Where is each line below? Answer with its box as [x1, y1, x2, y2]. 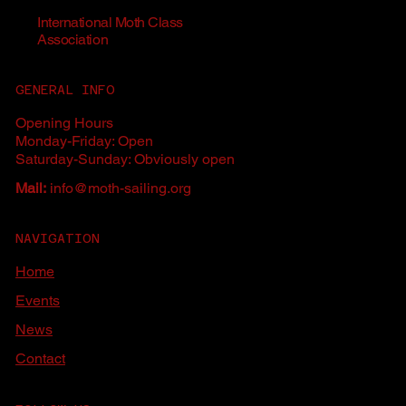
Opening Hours [15, 113, 114, 131]
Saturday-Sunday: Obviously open [15, 150, 236, 168]
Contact [15, 350, 66, 368]
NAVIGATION [15, 231, 101, 246]
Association [37, 30, 109, 48]
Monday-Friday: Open [15, 131, 154, 150]
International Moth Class [37, 13, 183, 31]
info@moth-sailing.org [46, 179, 192, 197]
